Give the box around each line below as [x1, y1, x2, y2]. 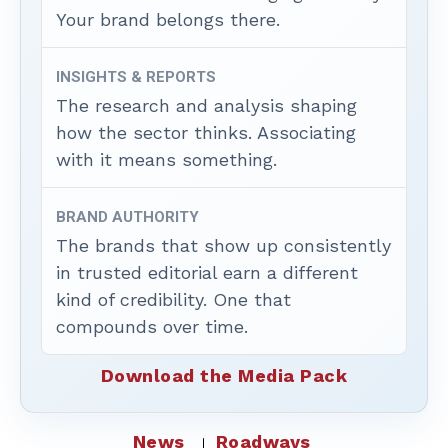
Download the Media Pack [100, 364, 348, 386]
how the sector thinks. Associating [56, 121, 356, 143]
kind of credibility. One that [56, 288, 291, 310]
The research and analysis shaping [56, 94, 357, 116]
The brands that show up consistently [56, 234, 391, 256]
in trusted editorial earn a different [56, 261, 358, 283]
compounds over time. [56, 315, 248, 337]
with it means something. [56, 148, 277, 170]
